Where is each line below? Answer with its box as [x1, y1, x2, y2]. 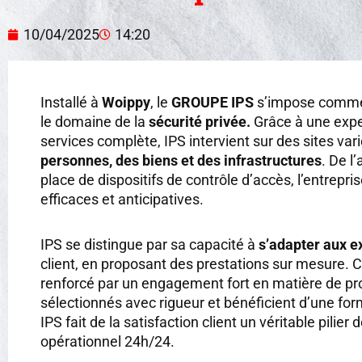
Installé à [40, 94, 102, 111]
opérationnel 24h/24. [40, 332, 175, 350]
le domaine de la [40, 113, 149, 130]
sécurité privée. [149, 113, 250, 130]
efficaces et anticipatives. [40, 191, 204, 208]
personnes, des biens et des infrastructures [40, 152, 322, 169]
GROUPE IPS [171, 94, 254, 111]
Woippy [102, 94, 150, 111]
